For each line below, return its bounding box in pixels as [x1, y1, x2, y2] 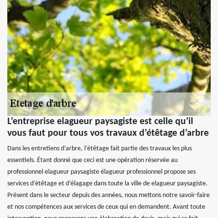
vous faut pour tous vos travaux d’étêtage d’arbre [7, 128, 209, 139]
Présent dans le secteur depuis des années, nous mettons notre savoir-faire [7, 192, 210, 200]
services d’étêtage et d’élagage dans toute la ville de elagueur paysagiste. [7, 180, 208, 188]
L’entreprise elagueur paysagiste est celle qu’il [7, 117, 193, 127]
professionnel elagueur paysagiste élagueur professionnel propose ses [7, 168, 196, 176]
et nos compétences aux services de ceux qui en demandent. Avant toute [7, 203, 205, 211]
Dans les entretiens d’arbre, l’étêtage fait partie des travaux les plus [7, 145, 192, 153]
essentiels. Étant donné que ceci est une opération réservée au [7, 157, 178, 164]
